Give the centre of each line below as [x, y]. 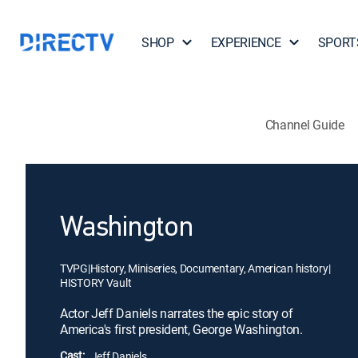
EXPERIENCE [246, 42]
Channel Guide [304, 124]
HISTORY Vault [96, 282]
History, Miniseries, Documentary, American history [209, 268]
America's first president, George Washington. [181, 329]
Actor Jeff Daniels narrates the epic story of [177, 313]
